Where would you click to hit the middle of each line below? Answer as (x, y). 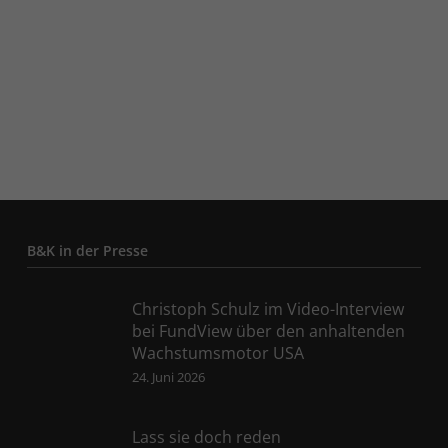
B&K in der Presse (87, 250)
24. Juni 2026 (168, 377)
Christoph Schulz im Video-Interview (267, 309)
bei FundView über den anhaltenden (268, 331)
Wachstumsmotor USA (217, 353)
